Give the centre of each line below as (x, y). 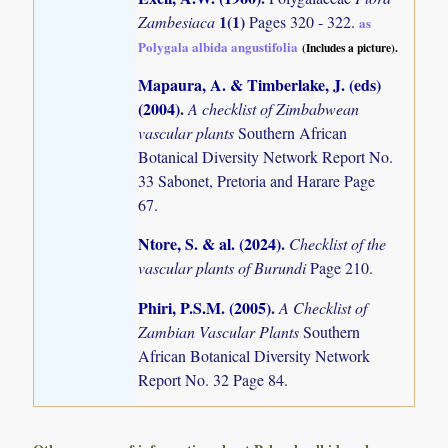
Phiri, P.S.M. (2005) (205, 307)
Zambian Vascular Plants (221, 331)
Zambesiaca (179, 22)
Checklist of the (338, 244)
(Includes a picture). (350, 48)
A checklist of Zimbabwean (274, 109)
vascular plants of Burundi (224, 268)
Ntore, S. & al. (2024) (210, 244)
